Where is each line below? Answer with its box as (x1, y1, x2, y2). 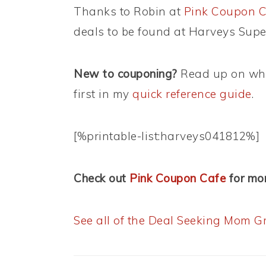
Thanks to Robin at (74, 4, 184, 19)
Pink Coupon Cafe (129, 171, 226, 186)
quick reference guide (132, 87, 252, 102)
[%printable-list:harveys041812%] (74, 129, 259, 144)
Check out (74, 171, 129, 186)
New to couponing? (74, 66, 178, 81)
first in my (74, 87, 132, 102)
